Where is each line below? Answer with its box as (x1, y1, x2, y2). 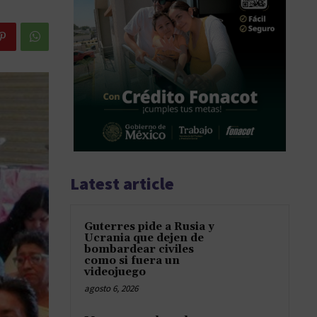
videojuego (84, 265, 146, 279)
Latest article (70, 173, 174, 195)
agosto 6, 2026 (84, 282, 138, 295)
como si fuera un (84, 254, 180, 268)
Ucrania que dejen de (84, 231, 204, 246)
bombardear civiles (84, 243, 194, 257)
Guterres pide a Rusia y (84, 220, 214, 234)
